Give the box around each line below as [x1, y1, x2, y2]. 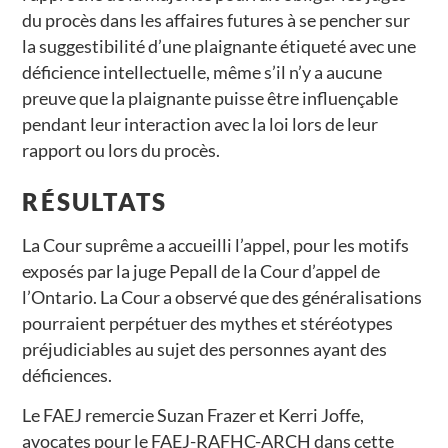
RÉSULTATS [22, 186, 168, 216]
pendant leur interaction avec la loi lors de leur [22, 112, 379, 135]
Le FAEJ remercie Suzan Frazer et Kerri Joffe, [22, 403, 365, 426]
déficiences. [22, 363, 113, 386]
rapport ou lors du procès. [22, 138, 221, 161]
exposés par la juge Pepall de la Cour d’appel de [22, 259, 381, 282]
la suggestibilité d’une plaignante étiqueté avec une [22, 34, 417, 57]
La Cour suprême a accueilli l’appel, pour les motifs [22, 233, 410, 256]
